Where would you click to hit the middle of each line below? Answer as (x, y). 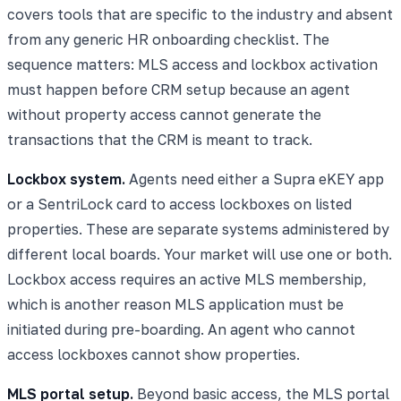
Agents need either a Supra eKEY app (255, 179)
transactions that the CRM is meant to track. (160, 139)
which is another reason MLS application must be (175, 304)
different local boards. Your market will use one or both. (200, 254)
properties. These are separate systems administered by (198, 229)
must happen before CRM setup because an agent (179, 89)
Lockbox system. (66, 179)
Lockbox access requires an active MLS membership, (187, 279)
